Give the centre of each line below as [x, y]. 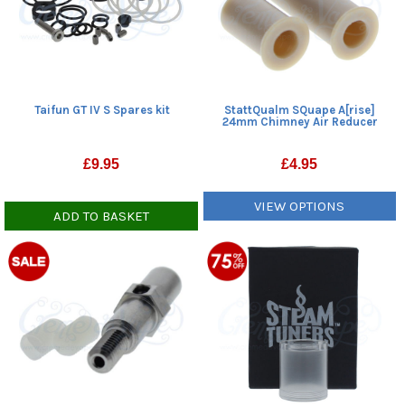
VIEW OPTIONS [300, 206]
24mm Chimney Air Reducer [300, 121]
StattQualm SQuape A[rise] [300, 109]
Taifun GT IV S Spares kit [102, 109]
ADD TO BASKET [102, 216]
